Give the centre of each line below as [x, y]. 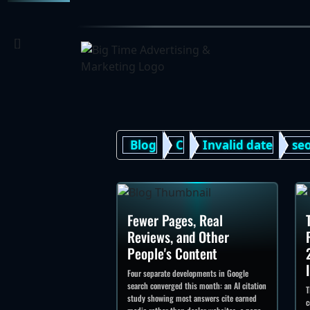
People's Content [172, 253]
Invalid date [238, 145]
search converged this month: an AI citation [197, 285]
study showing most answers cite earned [192, 298]
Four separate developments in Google [188, 273]
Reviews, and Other [178, 236]
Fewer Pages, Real [175, 220]
